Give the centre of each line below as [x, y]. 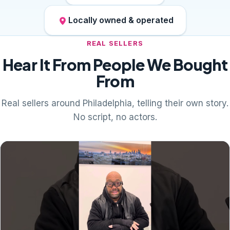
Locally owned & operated [121, 20]
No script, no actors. [115, 117]
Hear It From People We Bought [115, 65]
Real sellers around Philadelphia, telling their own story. [115, 103]
